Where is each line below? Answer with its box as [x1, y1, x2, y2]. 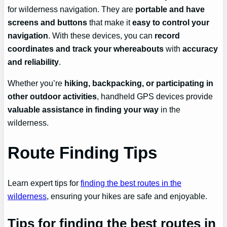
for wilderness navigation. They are [8, 4, 136, 14]
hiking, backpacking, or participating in [64, 78, 214, 88]
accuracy [182, 44, 218, 53]
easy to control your [132, 17, 210, 27]
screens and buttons [8, 17, 88, 27]
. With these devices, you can [48, 30, 155, 40]
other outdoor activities [8, 91, 97, 101]
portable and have [135, 4, 205, 14]
